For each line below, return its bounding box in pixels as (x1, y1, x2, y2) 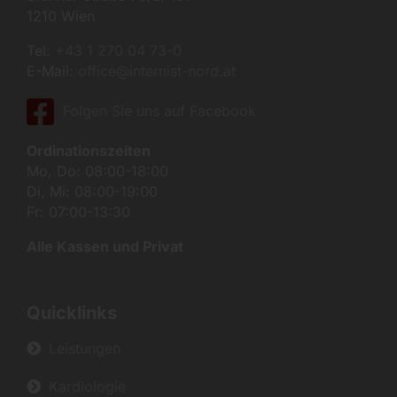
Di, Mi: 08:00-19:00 (26, 183, 158, 201)
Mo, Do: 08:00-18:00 (26, 162, 168, 181)
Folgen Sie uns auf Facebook (62, 102, 256, 121)
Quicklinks (26, 302, 117, 324)
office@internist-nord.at (77, 62, 236, 81)
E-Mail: (26, 62, 78, 81)
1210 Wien (26, 7, 95, 26)
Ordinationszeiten (26, 142, 151, 160)
